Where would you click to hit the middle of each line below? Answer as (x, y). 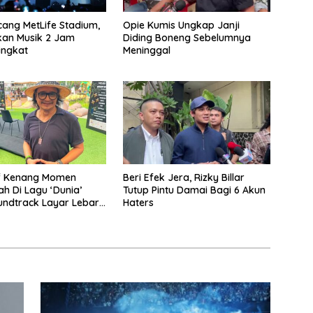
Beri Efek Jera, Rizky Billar (183, 178)
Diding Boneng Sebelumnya (187, 38)
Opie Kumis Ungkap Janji (181, 26)
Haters (138, 203)
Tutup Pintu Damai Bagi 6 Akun (194, 190)
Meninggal (146, 51)
